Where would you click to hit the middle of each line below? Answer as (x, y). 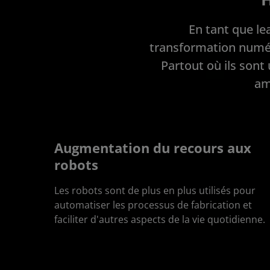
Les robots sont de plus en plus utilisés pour (155, 190)
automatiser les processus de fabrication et (153, 205)
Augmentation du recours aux (153, 148)
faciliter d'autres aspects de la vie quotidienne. (160, 219)
